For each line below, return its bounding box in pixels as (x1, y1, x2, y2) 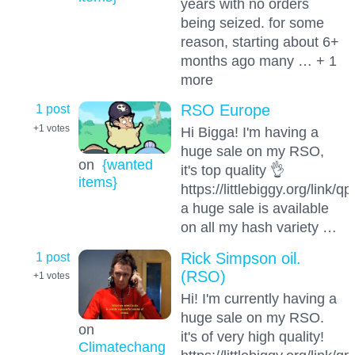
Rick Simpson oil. (180, 249, 301, 267)
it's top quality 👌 (180, 162, 284, 179)
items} (78, 174, 117, 191)
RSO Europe (180, 101, 270, 120)
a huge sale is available (180, 200, 329, 217)
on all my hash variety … (180, 219, 337, 236)
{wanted (101, 156, 153, 174)
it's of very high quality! (180, 327, 324, 345)
